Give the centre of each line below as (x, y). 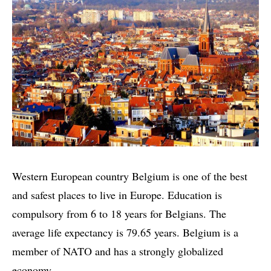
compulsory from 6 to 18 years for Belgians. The (119, 213)
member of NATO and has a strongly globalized (118, 251)
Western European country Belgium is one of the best (130, 176)
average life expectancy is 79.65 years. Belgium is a (125, 232)
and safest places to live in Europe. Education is (117, 194)
